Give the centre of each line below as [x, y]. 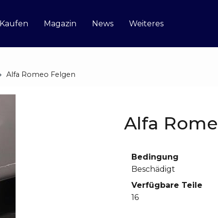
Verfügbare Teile [167, 185]
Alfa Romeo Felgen [41, 74]
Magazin [60, 23]
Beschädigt [153, 169]
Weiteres [146, 23]
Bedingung [155, 157]
